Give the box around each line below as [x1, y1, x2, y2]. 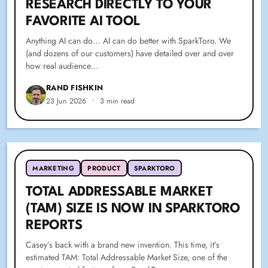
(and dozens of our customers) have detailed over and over [26, 47, 234, 60]
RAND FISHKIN [46, 82, 103, 94]
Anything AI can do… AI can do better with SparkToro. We [26, 35, 232, 47]
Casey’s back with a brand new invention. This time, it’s [26, 239, 220, 251]
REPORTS [26, 219, 83, 233]
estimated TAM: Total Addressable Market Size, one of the [26, 251, 228, 264]
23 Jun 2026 [46, 96, 87, 107]
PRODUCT [87, 163, 121, 173]
